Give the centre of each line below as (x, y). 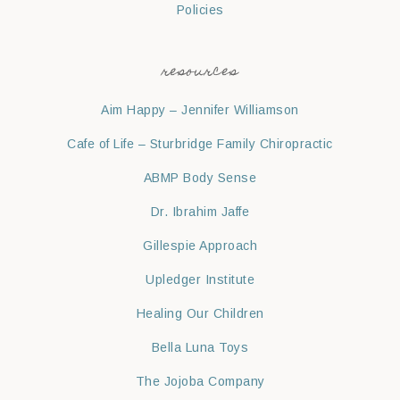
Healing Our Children (200, 314)
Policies (200, 10)
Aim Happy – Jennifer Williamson (200, 110)
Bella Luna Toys (200, 348)
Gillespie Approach (200, 246)
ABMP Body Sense (200, 178)
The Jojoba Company (200, 382)
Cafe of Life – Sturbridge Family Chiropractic (200, 144)
